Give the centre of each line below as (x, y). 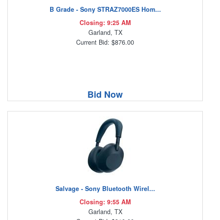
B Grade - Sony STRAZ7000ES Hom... (105, 10)
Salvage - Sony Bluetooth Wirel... (105, 189)
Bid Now (105, 95)
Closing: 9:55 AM (105, 202)
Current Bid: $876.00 (105, 42)
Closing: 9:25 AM (105, 23)
